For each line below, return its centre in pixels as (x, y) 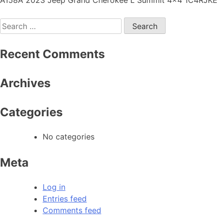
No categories (69, 137)
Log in (54, 187)
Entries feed (65, 199)
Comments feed (72, 210)
